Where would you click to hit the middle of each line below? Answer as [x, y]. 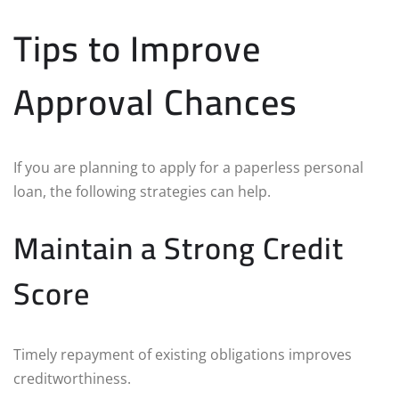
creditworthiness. [72, 378]
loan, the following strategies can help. [142, 191]
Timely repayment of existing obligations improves [183, 354]
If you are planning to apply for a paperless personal [188, 167]
